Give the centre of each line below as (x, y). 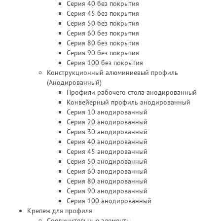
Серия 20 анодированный (107, 122)
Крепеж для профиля (60, 211)
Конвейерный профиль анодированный (129, 102)
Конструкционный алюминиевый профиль (112, 73)
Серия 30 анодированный (107, 132)
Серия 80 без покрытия (103, 43)
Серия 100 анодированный (109, 201)
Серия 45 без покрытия (103, 13)
